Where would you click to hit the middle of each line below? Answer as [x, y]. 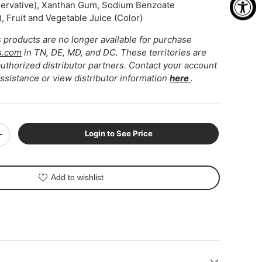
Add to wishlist [77, 177]
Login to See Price [118, 133]
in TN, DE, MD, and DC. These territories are [114, 52]
